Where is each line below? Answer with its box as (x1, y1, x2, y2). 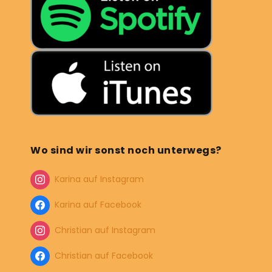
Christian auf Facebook (55, 250, 153, 262)
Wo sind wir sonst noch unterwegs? (30, 143, 222, 158)
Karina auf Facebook (55, 199, 141, 211)
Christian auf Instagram (55, 224, 155, 237)
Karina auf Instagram (55, 173, 144, 186)
